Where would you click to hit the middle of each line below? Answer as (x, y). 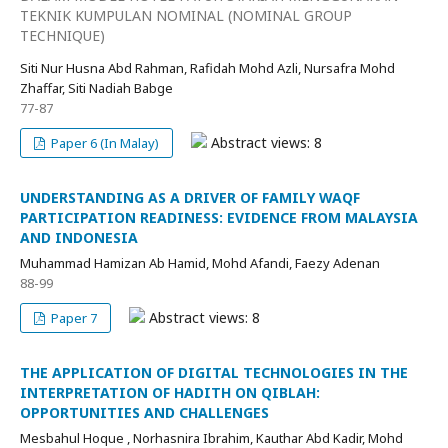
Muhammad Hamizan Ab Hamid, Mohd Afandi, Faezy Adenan (200, 263)
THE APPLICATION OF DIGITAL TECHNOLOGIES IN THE (214, 372)
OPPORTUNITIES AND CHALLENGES (144, 412)
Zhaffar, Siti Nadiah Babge (96, 88)
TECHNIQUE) (62, 35)
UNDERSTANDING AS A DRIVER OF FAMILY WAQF (190, 197)
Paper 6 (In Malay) (104, 143)
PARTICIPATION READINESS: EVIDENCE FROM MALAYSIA (219, 217)
